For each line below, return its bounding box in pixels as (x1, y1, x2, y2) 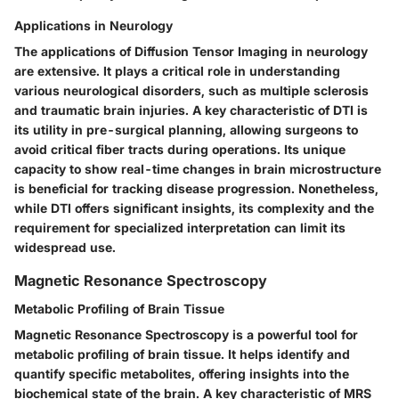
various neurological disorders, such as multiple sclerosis (14, 83, 369, 99)
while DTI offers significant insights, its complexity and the (14, 200, 374, 216)
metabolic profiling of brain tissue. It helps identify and (14, 346, 350, 362)
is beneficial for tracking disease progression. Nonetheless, (14, 181, 379, 197)
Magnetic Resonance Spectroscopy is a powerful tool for (14, 327, 358, 343)
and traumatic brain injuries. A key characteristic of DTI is (14, 102, 368, 118)
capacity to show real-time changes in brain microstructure (14, 161, 381, 177)
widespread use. (14, 240, 116, 256)
